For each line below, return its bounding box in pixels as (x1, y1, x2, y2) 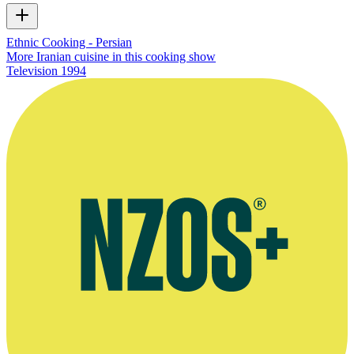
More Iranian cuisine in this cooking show (6, 50, 216, 64)
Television (6, 64, 58, 78)
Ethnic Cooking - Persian (6, 36, 132, 50)
